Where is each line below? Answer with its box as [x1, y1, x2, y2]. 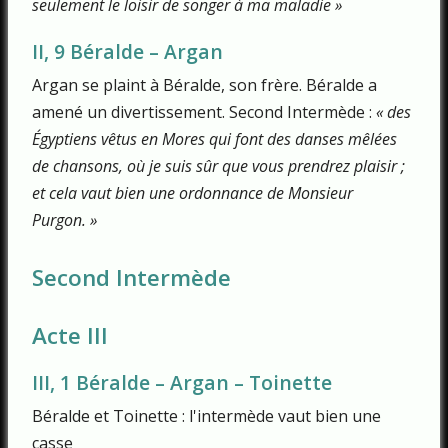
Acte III [32, 319, 108, 351]
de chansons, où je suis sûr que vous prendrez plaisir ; [32, 154, 405, 177]
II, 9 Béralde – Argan [32, 37, 223, 65]
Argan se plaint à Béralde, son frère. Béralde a [32, 73, 377, 96]
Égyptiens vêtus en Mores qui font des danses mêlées [32, 127, 397, 150]
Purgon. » [32, 208, 97, 231]
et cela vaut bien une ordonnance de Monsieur [32, 181, 353, 204]
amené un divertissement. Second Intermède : [32, 100, 376, 123]
